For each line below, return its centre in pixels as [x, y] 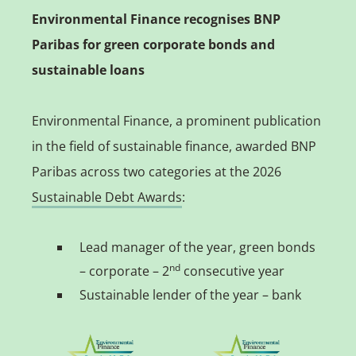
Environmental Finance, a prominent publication [176, 120]
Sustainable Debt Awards [106, 197]
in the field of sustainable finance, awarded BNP [174, 146]
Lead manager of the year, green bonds [197, 247]
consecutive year [232, 271]
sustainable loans [88, 70]
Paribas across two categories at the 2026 [156, 171]
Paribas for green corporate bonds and [153, 44]
